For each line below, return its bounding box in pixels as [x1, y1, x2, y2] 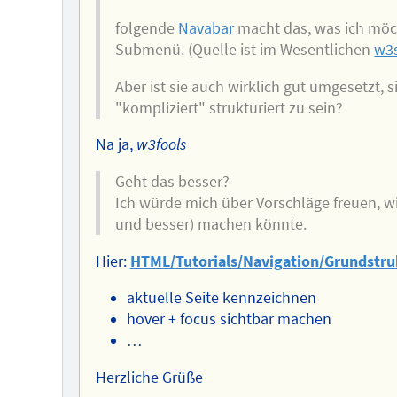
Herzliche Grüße [95, 367, 203, 387]
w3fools [136, 135, 186, 155]
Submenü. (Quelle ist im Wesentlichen [115, 40, 375, 60]
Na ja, [95, 135, 136, 155]
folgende [115, 19, 179, 39]
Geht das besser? [115, 172, 230, 192]
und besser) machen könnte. [115, 214, 307, 235]
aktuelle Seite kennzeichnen [126, 288, 316, 308]
